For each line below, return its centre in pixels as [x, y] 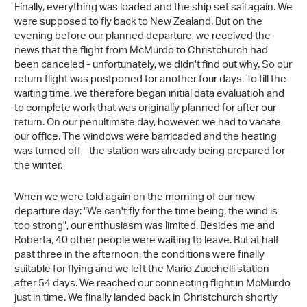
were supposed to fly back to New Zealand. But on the [138, 22]
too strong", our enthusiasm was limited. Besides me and [145, 226]
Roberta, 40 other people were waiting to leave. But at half [147, 241]
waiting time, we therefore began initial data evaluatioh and [149, 94]
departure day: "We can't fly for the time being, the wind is [146, 212]
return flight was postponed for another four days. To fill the [150, 80]
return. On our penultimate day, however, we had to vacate [148, 123]
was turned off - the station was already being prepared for [150, 152]
